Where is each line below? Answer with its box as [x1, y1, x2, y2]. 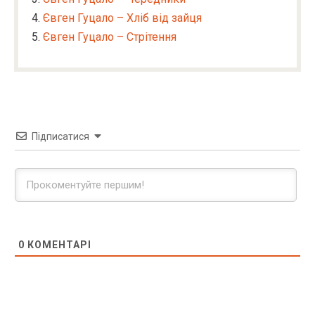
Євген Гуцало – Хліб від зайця [43, 11, 202, 25]
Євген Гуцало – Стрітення [43, 30, 176, 44]
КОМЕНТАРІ [25, 239, 91, 250]
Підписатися [32, 131, 89, 142]
